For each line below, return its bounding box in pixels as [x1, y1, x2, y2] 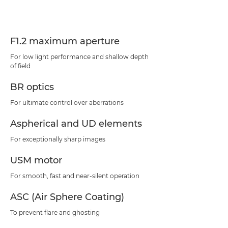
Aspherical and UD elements [10, 118, 142, 129]
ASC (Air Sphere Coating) [10, 191, 124, 203]
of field [10, 62, 31, 70]
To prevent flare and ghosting [10, 209, 100, 216]
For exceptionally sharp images [10, 135, 105, 143]
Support [10, 22, 37, 31]
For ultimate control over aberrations [10, 99, 124, 106]
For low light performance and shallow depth [10, 53, 149, 61]
